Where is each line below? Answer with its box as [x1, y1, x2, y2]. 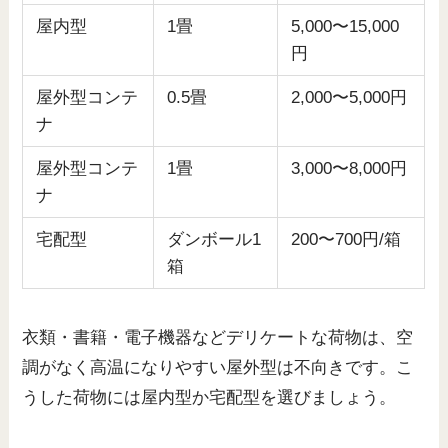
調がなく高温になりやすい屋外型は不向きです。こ [22, 357, 414, 377]
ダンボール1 [167, 229, 262, 249]
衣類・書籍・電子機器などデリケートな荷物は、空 [22, 327, 414, 347]
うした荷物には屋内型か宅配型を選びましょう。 [22, 387, 397, 407]
